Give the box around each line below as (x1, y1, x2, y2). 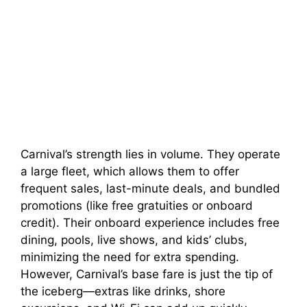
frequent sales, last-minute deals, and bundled (21, 182, 280, 196)
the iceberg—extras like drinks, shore (21, 284, 225, 299)
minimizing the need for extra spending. (21, 250, 239, 265)
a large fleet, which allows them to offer (21, 164, 239, 179)
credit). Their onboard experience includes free (21, 216, 280, 230)
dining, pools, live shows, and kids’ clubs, (21, 233, 247, 247)
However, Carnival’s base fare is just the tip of (21, 267, 273, 282)
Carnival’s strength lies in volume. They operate (21, 147, 280, 162)
